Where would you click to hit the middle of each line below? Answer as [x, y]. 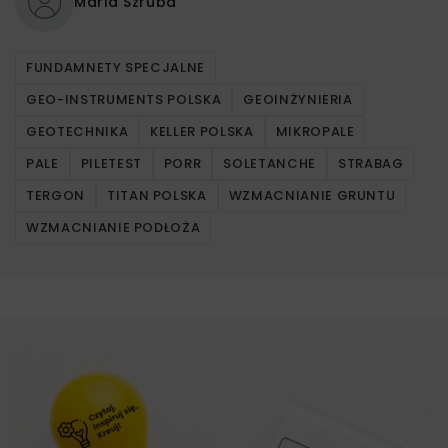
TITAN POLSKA [156, 195]
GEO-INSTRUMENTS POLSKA [124, 99]
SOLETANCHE [269, 163]
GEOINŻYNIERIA [298, 99]
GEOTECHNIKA [77, 131]
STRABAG [370, 163]
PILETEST [111, 163]
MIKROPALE [315, 131]
